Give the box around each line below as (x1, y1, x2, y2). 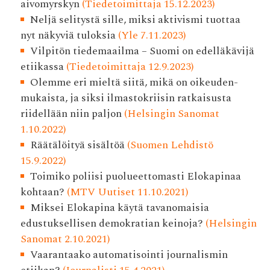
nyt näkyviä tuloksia (20, 27, 116, 44)
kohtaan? (20, 184, 64, 201)
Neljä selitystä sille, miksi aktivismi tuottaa (30, 11, 241, 28)
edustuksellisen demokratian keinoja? (20, 215, 203, 232)
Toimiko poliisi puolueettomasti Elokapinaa (30, 168, 242, 185)
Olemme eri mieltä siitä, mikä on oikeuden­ (30, 74, 239, 91)
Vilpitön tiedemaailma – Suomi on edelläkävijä (30, 43, 255, 60)
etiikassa (20, 58, 64, 75)
